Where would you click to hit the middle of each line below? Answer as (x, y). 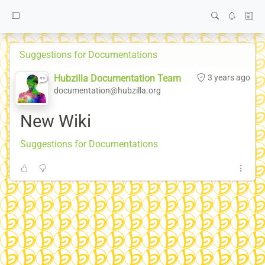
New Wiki (56, 121)
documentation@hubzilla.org (107, 91)
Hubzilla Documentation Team (117, 78)
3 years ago (229, 77)
